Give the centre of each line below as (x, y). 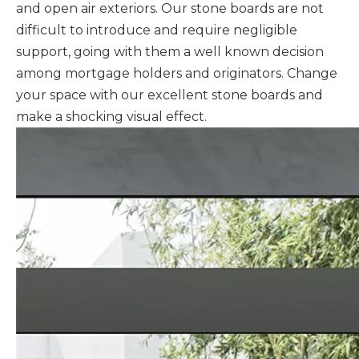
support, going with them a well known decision (170, 52)
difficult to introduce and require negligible (157, 30)
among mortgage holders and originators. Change (177, 73)
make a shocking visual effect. (111, 117)
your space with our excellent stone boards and (169, 95)
